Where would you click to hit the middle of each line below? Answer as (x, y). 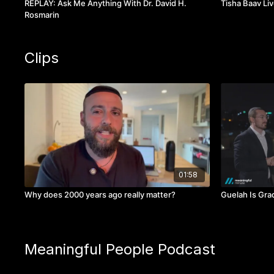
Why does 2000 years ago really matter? (100, 194)
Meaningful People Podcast (120, 249)
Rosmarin (42, 15)
